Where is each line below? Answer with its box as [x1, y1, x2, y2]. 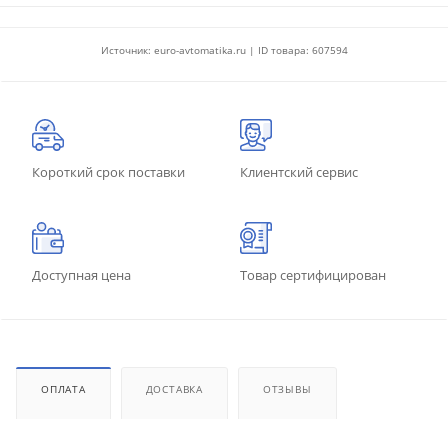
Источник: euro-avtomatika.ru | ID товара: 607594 [100, 42, 348, 57]
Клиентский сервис [240, 162, 358, 181]
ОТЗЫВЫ [262, 381, 312, 396]
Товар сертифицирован [240, 265, 386, 284]
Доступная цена [32, 265, 131, 284]
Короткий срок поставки [32, 162, 185, 181]
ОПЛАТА [41, 381, 86, 396]
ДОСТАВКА [145, 381, 204, 396]
